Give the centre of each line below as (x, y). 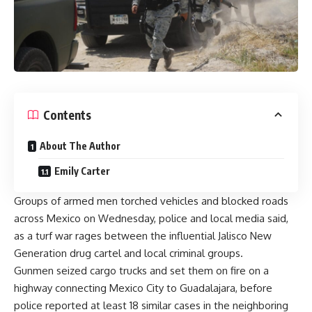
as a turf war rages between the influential (116, 236)
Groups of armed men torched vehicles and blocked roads (151, 201)
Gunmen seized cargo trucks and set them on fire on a (141, 271)
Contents (67, 115)
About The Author (80, 146)
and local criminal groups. (182, 253)
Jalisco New (245, 236)
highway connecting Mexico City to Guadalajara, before (143, 288)
